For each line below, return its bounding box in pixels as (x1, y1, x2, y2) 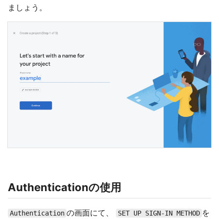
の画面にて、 (66, 207, 116, 218)
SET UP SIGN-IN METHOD (118, 209, 200, 217)
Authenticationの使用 (8, 180, 121, 194)
